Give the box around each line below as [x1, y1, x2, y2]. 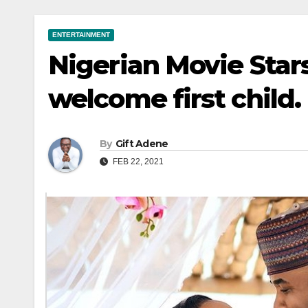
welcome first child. [48, 82, 301, 115]
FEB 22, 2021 [111, 156, 164, 166]
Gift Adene [115, 137, 168, 150]
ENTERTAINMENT [52, 30, 110, 38]
